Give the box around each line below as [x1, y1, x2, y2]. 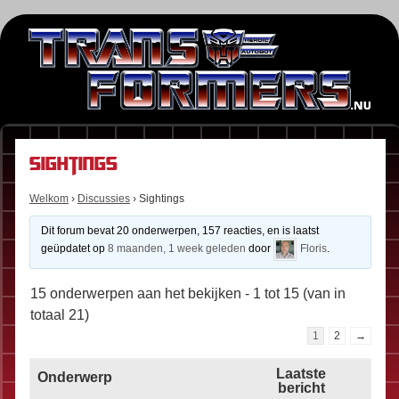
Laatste [276, 365, 327, 383]
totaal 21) [30, 306, 89, 324]
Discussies [77, 192, 130, 206]
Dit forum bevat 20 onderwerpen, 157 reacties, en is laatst [40, 224, 319, 238]
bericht [277, 379, 325, 397]
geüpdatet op [40, 242, 108, 256]
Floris [299, 242, 327, 256]
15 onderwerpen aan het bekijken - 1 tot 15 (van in [30, 285, 346, 303]
